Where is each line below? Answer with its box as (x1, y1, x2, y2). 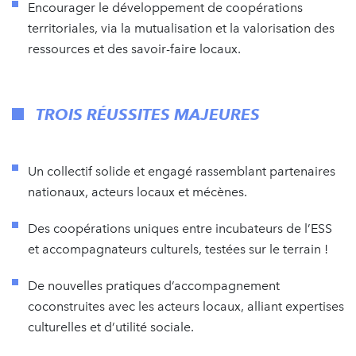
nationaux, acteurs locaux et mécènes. (28, 184, 247, 199)
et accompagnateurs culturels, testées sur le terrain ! (28, 241, 328, 257)
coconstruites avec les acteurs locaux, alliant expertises (28, 298, 344, 314)
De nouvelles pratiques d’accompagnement (28, 277, 280, 293)
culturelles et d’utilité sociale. (28, 319, 194, 335)
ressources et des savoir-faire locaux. (28, 41, 241, 56)
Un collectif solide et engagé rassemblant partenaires (28, 163, 335, 179)
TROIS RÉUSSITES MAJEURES (36, 104, 260, 124)
